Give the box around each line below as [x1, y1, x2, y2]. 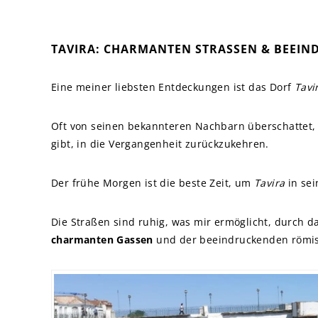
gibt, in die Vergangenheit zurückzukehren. [51, 137, 269, 150]
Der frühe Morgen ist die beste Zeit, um [51, 176, 254, 190]
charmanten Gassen [51, 233, 153, 246]
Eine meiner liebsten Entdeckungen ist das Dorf [51, 80, 295, 94]
